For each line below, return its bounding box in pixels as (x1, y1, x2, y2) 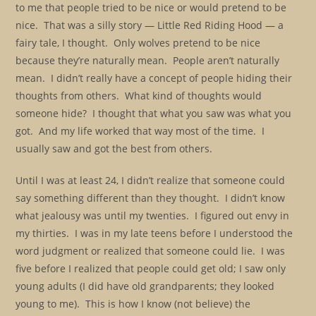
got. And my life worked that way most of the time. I (16, 124, 265, 138)
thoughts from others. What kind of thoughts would (16, 89, 262, 102)
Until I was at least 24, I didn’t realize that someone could (16, 174, 286, 187)
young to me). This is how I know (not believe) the (16, 297, 251, 310)
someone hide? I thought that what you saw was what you (16, 107, 292, 120)
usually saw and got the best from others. (16, 142, 213, 155)
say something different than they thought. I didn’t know (16, 191, 286, 205)
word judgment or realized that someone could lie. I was (16, 244, 286, 257)
